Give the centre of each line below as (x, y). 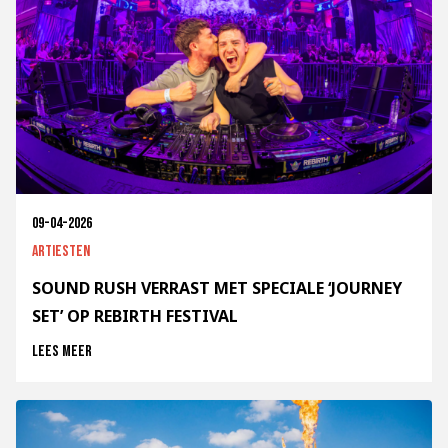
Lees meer (62, 351)
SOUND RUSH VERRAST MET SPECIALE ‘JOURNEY (217, 287)
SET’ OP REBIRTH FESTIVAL (135, 315)
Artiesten (61, 251)
